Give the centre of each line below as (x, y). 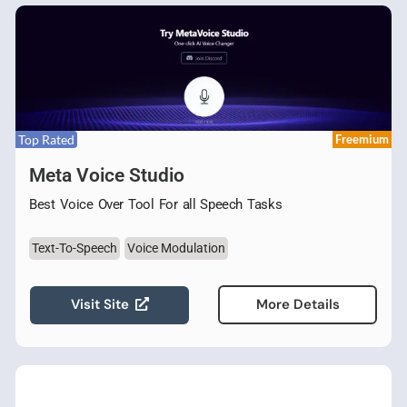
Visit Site (99, 304)
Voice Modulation (176, 248)
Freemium (362, 139)
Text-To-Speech (74, 248)
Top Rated (46, 139)
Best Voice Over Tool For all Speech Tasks (156, 204)
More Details (298, 304)
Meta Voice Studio (107, 175)
